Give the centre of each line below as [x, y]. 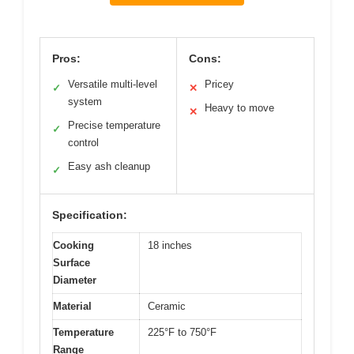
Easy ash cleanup [109, 167]
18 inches [170, 246]
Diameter [75, 281]
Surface [72, 263]
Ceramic [167, 307]
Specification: [90, 215]
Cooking [73, 246]
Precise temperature [114, 126]
